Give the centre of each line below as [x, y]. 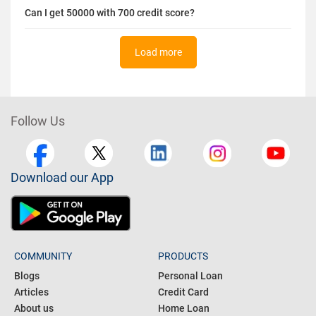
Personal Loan [190, 276]
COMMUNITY [43, 256]
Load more [158, 53]
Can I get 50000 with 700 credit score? [110, 13]
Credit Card [183, 292]
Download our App [62, 178]
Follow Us [38, 121]
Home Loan [184, 309]
